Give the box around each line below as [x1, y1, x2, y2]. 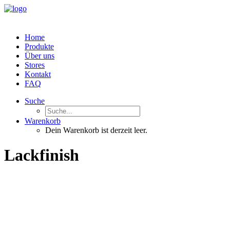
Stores [25, 61, 45, 69]
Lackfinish [4, 146, 79, 165]
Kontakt [25, 70, 51, 79]
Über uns [25, 51, 54, 60]
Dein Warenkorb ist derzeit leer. [45, 126, 147, 135]
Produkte [25, 42, 54, 51]
